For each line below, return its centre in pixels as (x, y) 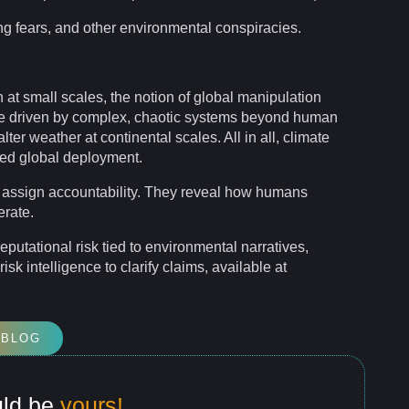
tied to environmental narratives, (204, 246)
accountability (93, 192)
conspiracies (257, 27)
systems (211, 117)
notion (154, 97)
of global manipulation (248, 97)
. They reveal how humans (222, 192)
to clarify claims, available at (194, 267)
